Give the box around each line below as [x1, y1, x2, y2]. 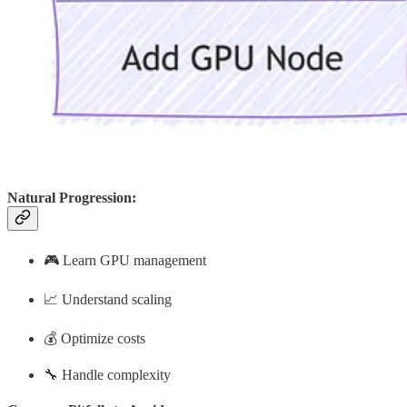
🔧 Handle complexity [44, 366, 171, 382]
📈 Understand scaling [44, 291, 172, 307]
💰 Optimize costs [44, 330, 145, 346]
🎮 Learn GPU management [44, 252, 206, 268]
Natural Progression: [7, 189, 136, 205]
